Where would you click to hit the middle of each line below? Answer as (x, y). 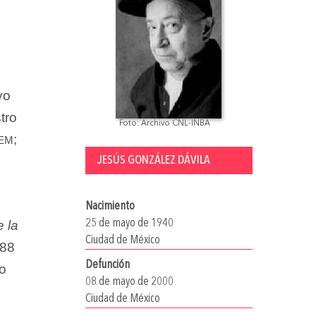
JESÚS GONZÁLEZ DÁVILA (153, 160)
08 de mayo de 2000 (129, 281)
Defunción (107, 265)
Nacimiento (110, 207)
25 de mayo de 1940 (129, 224)
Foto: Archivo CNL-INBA (164, 124)
